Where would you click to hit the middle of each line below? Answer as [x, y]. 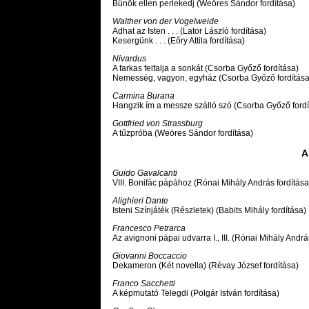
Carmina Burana [143, 96]
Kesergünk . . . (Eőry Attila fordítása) [179, 41]
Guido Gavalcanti [145, 173]
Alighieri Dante [140, 201]
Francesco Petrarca [149, 229]
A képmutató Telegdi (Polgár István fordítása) [196, 293]
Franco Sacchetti [144, 284]
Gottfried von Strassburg [158, 124]
